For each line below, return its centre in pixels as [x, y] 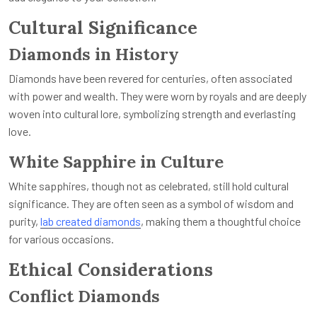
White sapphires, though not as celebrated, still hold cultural [149, 185]
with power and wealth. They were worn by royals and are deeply [157, 96]
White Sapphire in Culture [116, 161]
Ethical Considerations [111, 269]
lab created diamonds [91, 221]
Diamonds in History [94, 53]
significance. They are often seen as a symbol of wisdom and [151, 203]
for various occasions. [61, 238]
